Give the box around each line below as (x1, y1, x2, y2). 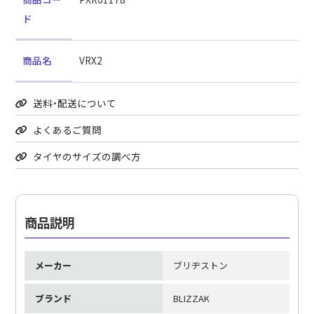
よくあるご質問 (31, 123, 102, 137)
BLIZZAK (172, 291, 210, 305)
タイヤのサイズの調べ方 (31, 149, 142, 164)
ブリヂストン (172, 258, 228, 272)
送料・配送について (31, 96, 117, 111)
